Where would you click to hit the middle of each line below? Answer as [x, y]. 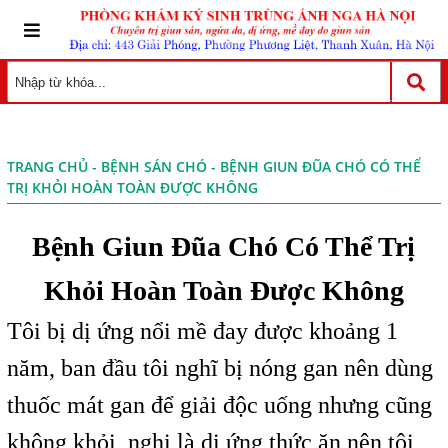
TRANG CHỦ [47, 166]
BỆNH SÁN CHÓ [153, 166]
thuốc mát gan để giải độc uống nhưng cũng [219, 405]
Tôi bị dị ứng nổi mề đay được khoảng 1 [202, 331]
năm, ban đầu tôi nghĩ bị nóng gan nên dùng [219, 368]
